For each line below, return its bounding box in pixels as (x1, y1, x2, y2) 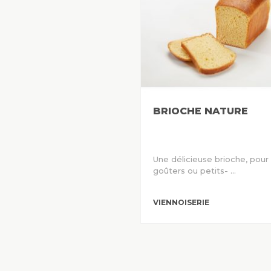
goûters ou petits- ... (153, 166, 236, 176)
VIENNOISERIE (153, 198, 209, 207)
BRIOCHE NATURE (153, 105, 248, 117)
